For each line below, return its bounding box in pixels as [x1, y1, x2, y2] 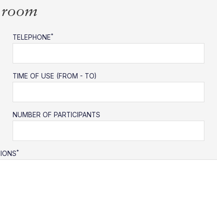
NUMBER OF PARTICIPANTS [12, 110, 100, 119]
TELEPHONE [12, 33, 51, 41]
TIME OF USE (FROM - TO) [12, 72, 96, 80]
